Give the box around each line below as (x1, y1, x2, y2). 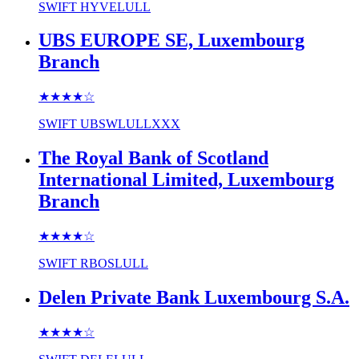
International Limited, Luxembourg (38, 169, 334, 191)
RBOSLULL (80, 256, 148, 271)
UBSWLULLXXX (80, 117, 180, 131)
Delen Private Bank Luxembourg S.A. (38, 287, 349, 309)
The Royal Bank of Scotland (38, 147, 268, 169)
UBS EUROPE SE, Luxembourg (38, 30, 305, 51)
